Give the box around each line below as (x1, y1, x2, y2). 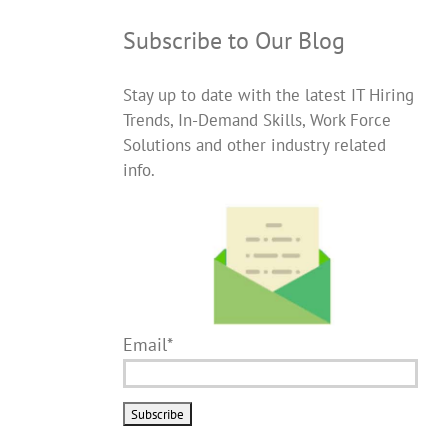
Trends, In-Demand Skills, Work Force (122, 109, 391, 132)
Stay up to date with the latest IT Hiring (122, 84, 414, 107)
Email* (122, 332, 173, 356)
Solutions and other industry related (122, 134, 386, 157)
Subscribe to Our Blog (122, 25, 345, 57)
